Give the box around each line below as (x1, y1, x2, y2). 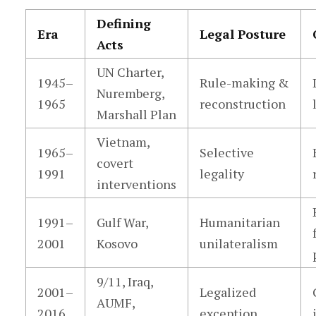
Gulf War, (96, 214, 149, 231)
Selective (199, 144, 254, 161)
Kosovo (96, 235, 138, 252)
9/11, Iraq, (96, 273, 154, 290)
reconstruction (199, 95, 286, 112)
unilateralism (199, 235, 278, 252)
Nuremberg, (96, 85, 165, 102)
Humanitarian (199, 214, 280, 231)
